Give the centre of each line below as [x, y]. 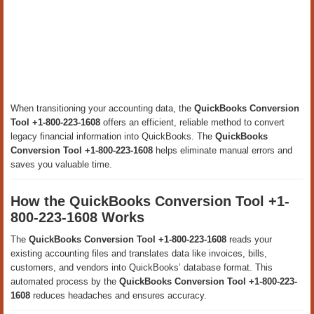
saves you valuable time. [61, 164]
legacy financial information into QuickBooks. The [113, 136]
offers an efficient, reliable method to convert [192, 122]
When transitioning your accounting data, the [102, 108]
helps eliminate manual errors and [223, 150]
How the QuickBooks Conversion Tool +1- [150, 201]
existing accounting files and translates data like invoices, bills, [139, 253]
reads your [249, 239]
